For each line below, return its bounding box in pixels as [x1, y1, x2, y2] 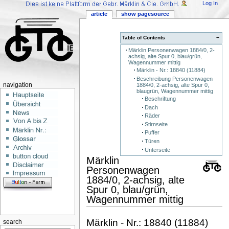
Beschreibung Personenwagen [136, 75, 213, 82]
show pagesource [121, 11, 169, 17]
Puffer [144, 129, 159, 136]
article [91, 11, 108, 17]
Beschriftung [144, 96, 176, 102]
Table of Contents [122, 34, 166, 40]
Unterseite [144, 146, 170, 153]
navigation [3, 82, 32, 88]
